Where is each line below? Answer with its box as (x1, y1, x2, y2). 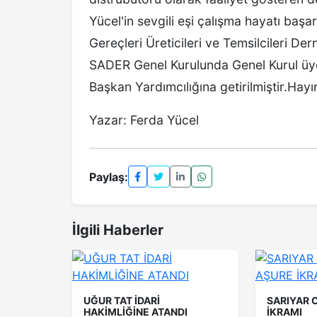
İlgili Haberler (72, 221, 163, 238)
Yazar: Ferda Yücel (89, 113, 199, 127)
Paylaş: (89, 169, 128, 184)
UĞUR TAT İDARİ (83, 294, 160, 306)
